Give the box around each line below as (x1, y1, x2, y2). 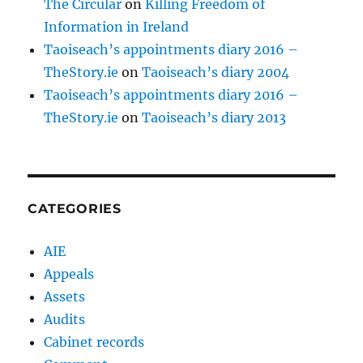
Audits (44, 311, 86, 328)
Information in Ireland (44, 19, 190, 36)
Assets (44, 288, 86, 305)
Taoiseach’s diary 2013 (142, 109, 287, 126)
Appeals (44, 266, 95, 283)
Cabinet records (44, 334, 145, 351)
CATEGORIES (28, 201, 122, 217)
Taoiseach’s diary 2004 (142, 64, 290, 81)
